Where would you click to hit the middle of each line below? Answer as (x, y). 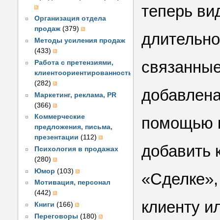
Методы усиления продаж (80, 41)
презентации (57, 137)
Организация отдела (70, 19)
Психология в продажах (77, 149)
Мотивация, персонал (73, 183)
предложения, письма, (74, 127)
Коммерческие (60, 117)
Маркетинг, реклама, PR (76, 95)
